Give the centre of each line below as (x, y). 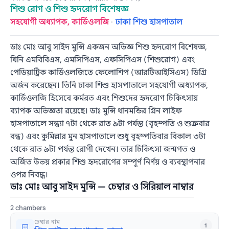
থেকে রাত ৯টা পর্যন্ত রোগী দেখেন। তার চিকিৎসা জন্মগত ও (103, 150)
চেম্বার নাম (48, 222)
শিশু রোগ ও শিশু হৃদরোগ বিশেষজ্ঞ (70, 9)
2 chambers (28, 208)
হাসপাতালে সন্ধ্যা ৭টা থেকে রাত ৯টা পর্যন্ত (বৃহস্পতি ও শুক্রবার (110, 124)
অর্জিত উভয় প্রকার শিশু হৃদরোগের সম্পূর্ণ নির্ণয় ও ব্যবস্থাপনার (108, 162)
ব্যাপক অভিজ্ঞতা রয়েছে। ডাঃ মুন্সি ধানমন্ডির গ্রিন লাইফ (96, 111)
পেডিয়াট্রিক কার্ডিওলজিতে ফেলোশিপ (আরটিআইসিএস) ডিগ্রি (109, 73)
